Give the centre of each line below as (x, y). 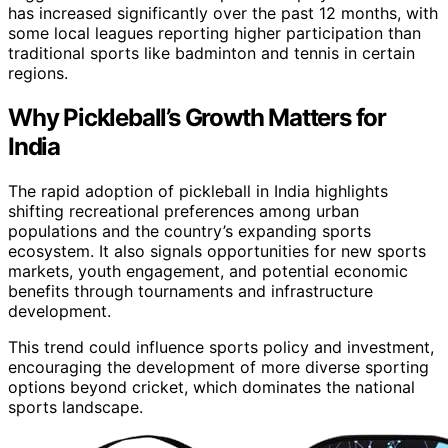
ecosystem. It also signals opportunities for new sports (217, 250)
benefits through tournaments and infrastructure (190, 290)
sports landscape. (75, 406)
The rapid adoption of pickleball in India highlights (198, 190)
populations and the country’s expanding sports (189, 230)
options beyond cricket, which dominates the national (211, 386)
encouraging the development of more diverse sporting (218, 366)
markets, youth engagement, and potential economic (208, 270)
